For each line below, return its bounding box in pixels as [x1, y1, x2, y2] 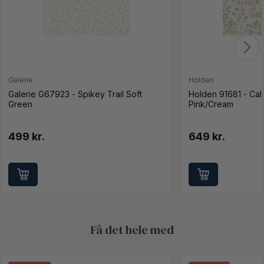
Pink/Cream [189, 99, 234, 109]
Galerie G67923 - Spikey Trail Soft [8, 89, 143, 99]
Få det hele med [90, 222, 174, 239]
